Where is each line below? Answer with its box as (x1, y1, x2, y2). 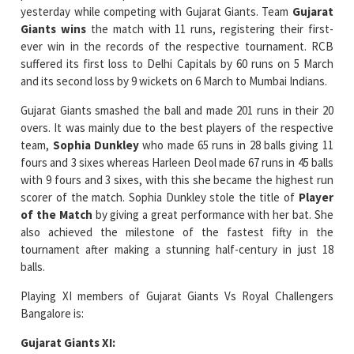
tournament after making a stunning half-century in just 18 (21, 241, 333, 257)
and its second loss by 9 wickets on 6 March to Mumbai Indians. (21, 73, 328, 88)
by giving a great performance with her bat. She (92, 206, 333, 222)
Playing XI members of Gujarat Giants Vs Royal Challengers (21, 288, 333, 303)
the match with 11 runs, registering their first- (86, 21, 333, 36)
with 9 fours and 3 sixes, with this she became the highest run (21, 171, 333, 187)
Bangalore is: (21, 305, 85, 321)
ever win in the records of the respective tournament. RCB (21, 38, 333, 54)
